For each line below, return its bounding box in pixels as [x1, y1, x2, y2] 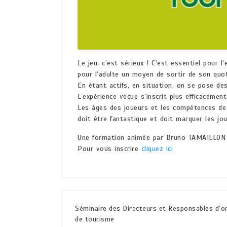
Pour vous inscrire [78, 144, 141, 154]
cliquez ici [141, 144, 173, 154]
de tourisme [75, 215, 115, 224]
